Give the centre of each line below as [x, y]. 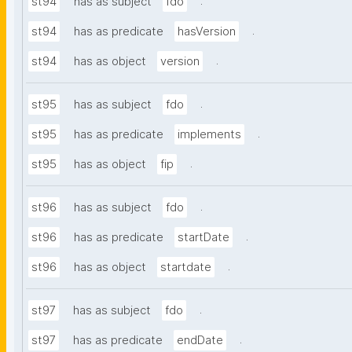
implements [209, 135]
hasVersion [207, 32]
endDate [200, 341]
